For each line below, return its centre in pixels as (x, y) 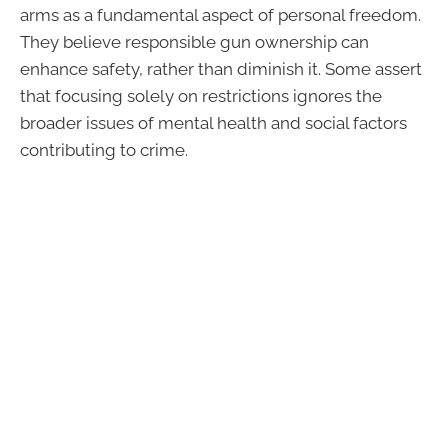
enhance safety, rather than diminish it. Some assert (221, 68)
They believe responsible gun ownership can (194, 41)
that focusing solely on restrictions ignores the (201, 95)
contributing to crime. (104, 149)
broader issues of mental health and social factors (213, 122)
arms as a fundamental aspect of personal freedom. (220, 14)
